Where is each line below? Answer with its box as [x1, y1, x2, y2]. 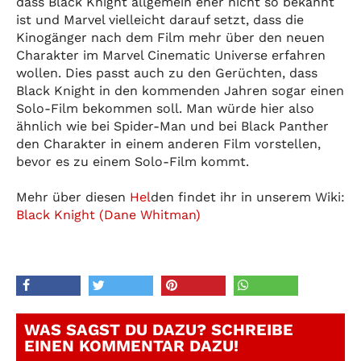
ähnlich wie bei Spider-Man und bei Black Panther [16, 118, 329, 134]
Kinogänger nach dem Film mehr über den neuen [16, 29, 325, 45]
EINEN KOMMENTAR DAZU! [24, 335, 239, 355]
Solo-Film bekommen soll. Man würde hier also [16, 100, 314, 116]
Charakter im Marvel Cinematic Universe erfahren [16, 47, 326, 63]
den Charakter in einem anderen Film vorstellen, [16, 135, 321, 151]
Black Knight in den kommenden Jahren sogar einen [16, 82, 344, 98]
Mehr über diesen [16, 189, 130, 205]
